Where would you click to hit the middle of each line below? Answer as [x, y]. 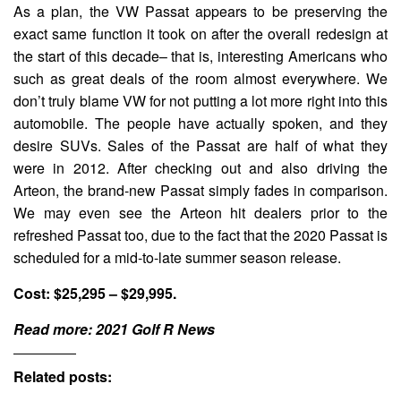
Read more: [55, 328]
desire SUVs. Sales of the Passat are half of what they [200, 145]
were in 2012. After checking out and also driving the [200, 167]
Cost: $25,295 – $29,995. [95, 293]
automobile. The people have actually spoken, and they [200, 123]
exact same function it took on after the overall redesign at [200, 33]
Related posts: [63, 376]
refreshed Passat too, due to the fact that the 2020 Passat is [200, 235]
